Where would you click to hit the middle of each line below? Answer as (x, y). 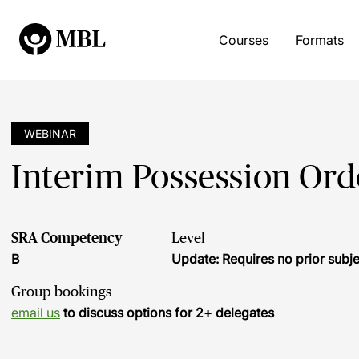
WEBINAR (50, 133)
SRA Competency (67, 238)
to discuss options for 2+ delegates (167, 313)
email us (36, 313)
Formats (319, 40)
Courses (243, 40)
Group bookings (61, 292)
